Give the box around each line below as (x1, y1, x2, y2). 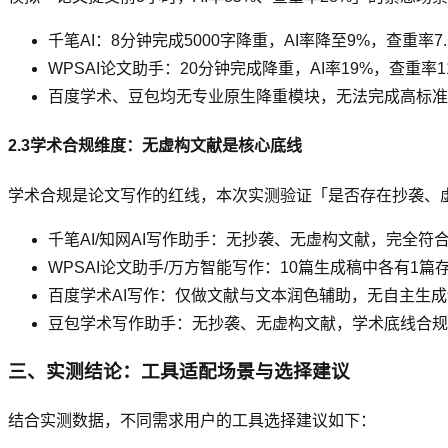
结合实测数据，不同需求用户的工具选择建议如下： (8, 412, 376, 430)
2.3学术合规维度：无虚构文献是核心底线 (8, 137, 302, 155)
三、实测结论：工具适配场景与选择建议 (8, 361, 350, 383)
